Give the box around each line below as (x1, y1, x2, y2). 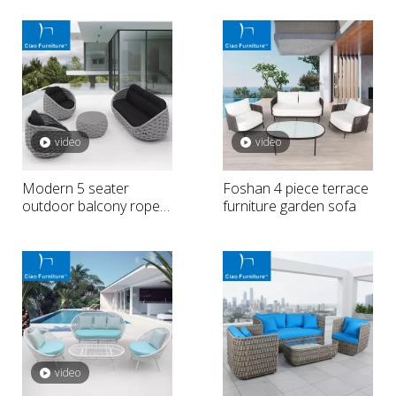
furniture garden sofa (223, 196, 356, 216)
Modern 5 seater (22, 179, 129, 198)
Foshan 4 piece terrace (223, 179, 369, 198)
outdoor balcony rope (22, 196, 160, 216)
